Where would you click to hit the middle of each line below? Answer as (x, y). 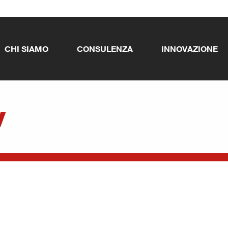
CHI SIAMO (26, 49)
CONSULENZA (105, 49)
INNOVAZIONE (190, 49)
